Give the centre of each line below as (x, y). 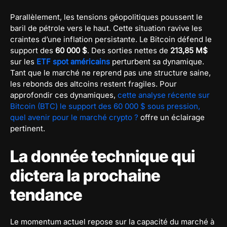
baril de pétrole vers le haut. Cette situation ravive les (106, 28)
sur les (23, 61)
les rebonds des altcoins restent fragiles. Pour (93, 84)
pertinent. (28, 128)
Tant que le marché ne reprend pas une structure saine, (110, 72)
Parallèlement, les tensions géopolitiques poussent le (106, 17)
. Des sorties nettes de (129, 50)
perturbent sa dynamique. (157, 61)
